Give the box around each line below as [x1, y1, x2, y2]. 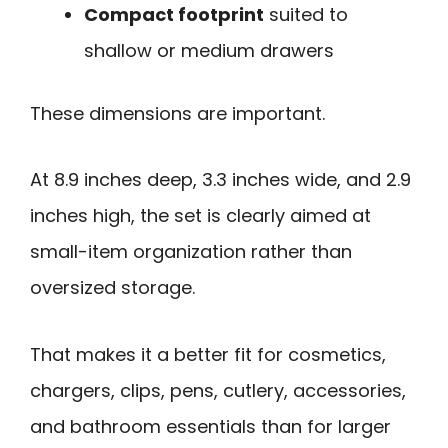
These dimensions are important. [30, 100, 325, 126]
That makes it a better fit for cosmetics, [30, 341, 386, 367]
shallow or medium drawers [84, 37, 334, 63]
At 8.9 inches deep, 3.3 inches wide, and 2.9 [30, 167, 411, 193]
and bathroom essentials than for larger [30, 413, 391, 439]
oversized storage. [30, 275, 195, 301]
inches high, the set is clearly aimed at [30, 203, 371, 229]
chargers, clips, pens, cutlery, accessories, [30, 377, 406, 403]
